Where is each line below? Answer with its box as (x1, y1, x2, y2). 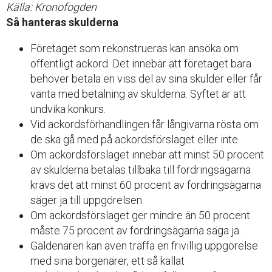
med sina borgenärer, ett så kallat (30, 254, 185, 268)
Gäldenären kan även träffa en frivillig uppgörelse (30, 239, 258, 253)
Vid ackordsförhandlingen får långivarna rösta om (30, 118, 259, 131)
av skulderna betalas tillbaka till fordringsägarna (30, 163, 251, 177)
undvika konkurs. (30, 103, 106, 116)
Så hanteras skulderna (6, 16, 118, 29)
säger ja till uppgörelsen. (30, 194, 144, 207)
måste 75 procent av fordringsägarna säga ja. (30, 224, 241, 237)
